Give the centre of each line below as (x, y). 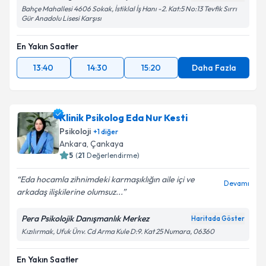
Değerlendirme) (113, 155)
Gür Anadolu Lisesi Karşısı (61, 18)
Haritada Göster (218, 218)
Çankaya (107, 144)
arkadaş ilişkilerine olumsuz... (69, 192)
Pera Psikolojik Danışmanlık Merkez (85, 218)
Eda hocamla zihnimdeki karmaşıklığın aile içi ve (107, 179)
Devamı (237, 183)
